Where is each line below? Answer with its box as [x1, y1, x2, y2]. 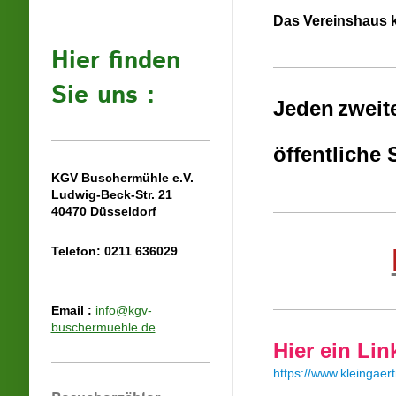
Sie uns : [50, 78, 155, 113]
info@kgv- [95, 303, 152, 317]
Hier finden [50, 43, 180, 79]
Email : [50, 303, 95, 317]
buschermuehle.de [50, 320, 156, 334]
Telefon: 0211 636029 [50, 243, 178, 258]
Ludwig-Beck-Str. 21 [50, 187, 172, 202]
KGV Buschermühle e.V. [50, 170, 194, 185]
